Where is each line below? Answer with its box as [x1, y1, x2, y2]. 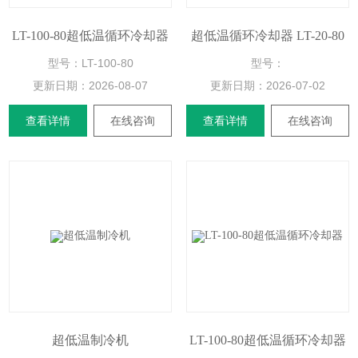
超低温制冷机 [52, 333, 129, 347]
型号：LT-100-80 [47, 57, 133, 70]
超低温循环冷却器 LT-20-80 [190, 29, 344, 42]
